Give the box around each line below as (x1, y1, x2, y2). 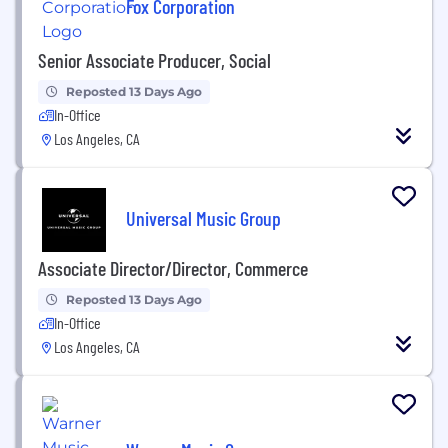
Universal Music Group (126, 206, 281, 231)
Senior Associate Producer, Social (38, 47, 271, 72)
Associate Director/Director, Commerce (38, 255, 308, 280)
